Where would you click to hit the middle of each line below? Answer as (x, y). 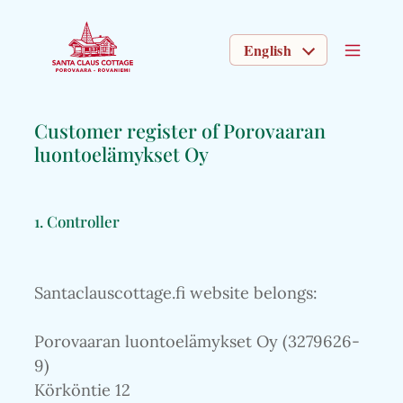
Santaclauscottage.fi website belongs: (176, 293)
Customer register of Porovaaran (180, 130)
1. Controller (77, 220)
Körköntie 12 (82, 390)
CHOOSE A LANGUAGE (307, 60)
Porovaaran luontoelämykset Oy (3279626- (197, 342)
